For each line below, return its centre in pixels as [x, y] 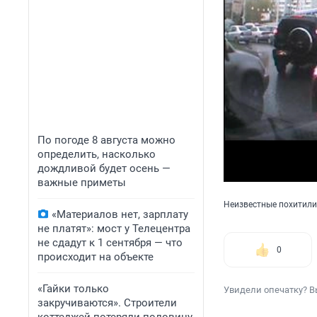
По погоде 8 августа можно [106, 140]
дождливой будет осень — [104, 168]
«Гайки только [73, 289]
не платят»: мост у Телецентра [114, 229]
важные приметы [82, 183]
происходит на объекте [96, 257]
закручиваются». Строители [107, 303]
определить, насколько [97, 154]
